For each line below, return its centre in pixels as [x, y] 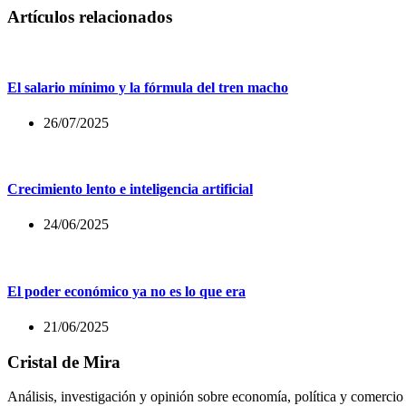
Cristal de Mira [64, 362]
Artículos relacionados [90, 16]
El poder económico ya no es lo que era [126, 291]
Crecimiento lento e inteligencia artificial [130, 189]
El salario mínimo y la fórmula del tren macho [148, 87]
